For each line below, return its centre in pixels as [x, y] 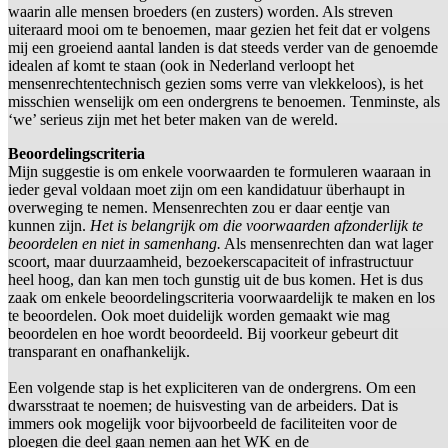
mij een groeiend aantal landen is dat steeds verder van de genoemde [223, 47]
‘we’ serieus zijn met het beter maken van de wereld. [173, 119]
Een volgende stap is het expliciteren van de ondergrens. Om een [212, 387]
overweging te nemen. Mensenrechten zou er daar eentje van [199, 207]
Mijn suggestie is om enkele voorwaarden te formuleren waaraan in [219, 171]
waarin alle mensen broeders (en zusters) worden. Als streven [200, 11]
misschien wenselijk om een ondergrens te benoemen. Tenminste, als [224, 101]
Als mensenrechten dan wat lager [327, 243]
